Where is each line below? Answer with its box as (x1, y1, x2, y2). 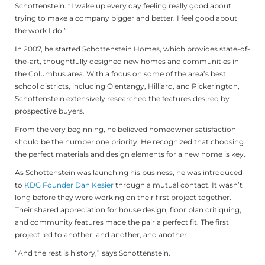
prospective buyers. (15, 106, 85, 115)
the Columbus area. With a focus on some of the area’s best (15, 69, 226, 78)
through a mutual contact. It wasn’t (114, 180, 243, 189)
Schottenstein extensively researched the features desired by (15, 93, 230, 103)
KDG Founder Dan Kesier (24, 180, 114, 189)
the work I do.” (15, 25, 67, 35)
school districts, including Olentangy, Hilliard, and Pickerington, (15, 81, 240, 91)
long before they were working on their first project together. (15, 192, 231, 202)
